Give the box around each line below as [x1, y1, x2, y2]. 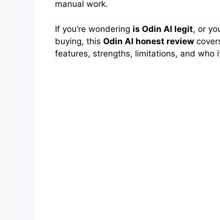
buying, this [55, 36, 103, 46]
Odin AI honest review [103, 36, 194, 46]
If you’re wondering [55, 24, 133, 34]
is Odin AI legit [133, 24, 193, 34]
